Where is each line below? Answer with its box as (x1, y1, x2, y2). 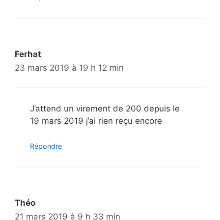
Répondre (30, 141, 62, 150)
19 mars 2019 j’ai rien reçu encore (30, 116, 162, 126)
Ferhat (15, 49, 41, 59)
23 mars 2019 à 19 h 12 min (15, 62, 124, 73)
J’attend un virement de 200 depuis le (30, 104, 180, 114)
